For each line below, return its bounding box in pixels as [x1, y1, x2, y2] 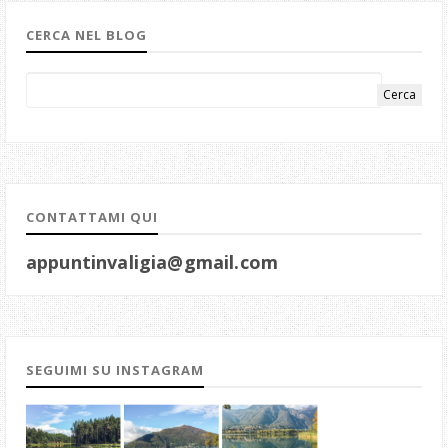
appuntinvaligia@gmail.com [26, 250, 278, 275]
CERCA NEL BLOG [26, 25, 147, 44]
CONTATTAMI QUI [26, 208, 158, 227]
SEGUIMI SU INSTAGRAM [26, 361, 204, 380]
